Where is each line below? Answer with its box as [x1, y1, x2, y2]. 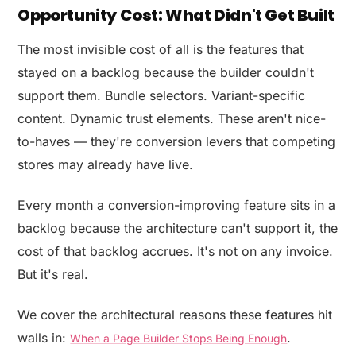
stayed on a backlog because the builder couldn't [17, 64, 315, 80]
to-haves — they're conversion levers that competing [17, 133, 336, 149]
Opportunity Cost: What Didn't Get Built [17, 3, 335, 26]
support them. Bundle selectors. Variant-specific [17, 87, 306, 103]
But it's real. [17, 265, 89, 282]
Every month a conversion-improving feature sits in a [17, 196, 336, 213]
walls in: [17, 329, 71, 346]
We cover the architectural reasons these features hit [17, 306, 333, 323]
